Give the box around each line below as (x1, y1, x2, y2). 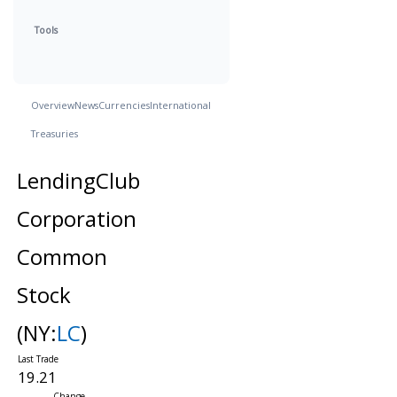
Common (16, 242, 107, 271)
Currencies (98, 98, 150, 112)
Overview (31, 98, 74, 112)
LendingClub (16, 166, 140, 195)
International (150, 98, 211, 112)
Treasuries (31, 127, 78, 140)
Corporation (16, 204, 136, 233)
